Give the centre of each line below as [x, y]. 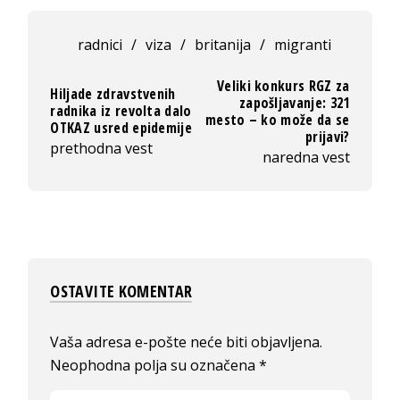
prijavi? [328, 136]
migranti [302, 44]
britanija [222, 44]
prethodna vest [102, 149]
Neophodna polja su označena [155, 365]
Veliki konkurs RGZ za [283, 85]
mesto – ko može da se [277, 119]
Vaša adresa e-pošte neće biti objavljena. [187, 342]
